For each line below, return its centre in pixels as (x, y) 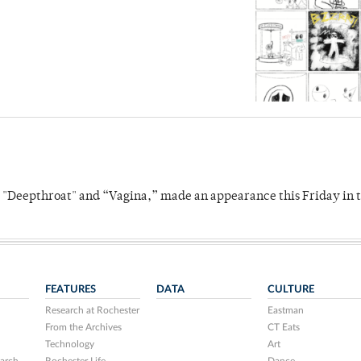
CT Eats (283, 328)
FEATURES (71, 290)
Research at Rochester (93, 311)
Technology (70, 344)
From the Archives (84, 328)
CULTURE (290, 290)
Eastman (285, 311)
